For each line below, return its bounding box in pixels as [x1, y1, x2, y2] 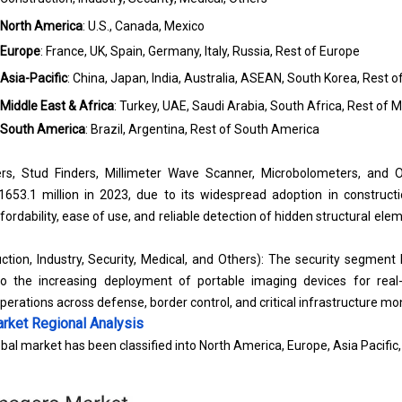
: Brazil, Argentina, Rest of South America [84, 122, 319, 136]
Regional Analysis [27, 315, 144, 332]
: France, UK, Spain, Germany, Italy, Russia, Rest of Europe [39, 44, 360, 58]
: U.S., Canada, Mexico [82, 19, 205, 33]
